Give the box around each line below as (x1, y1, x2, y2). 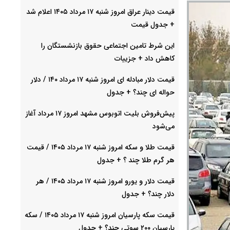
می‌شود (152, 120, 175, 132)
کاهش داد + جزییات (114, 52, 175, 64)
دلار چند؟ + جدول (122, 188, 175, 200)
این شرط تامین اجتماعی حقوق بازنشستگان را (41, 40, 175, 51)
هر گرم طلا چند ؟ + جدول (97, 154, 175, 166)
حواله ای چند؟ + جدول (107, 86, 175, 98)
